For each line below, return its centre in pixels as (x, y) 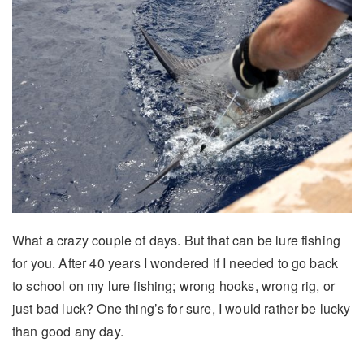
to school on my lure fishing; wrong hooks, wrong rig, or (173, 285)
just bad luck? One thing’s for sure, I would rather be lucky (182, 308)
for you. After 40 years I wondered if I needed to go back (175, 262)
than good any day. (68, 331)
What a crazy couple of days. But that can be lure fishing (177, 240)
